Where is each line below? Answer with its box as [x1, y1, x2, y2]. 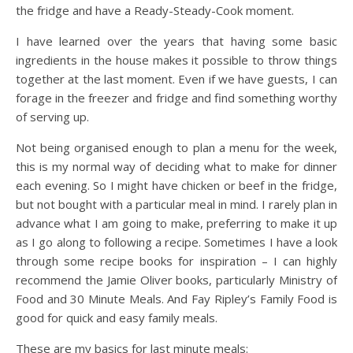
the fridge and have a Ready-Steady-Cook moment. [16, 2, 294, 18]
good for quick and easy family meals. [16, 310, 217, 325]
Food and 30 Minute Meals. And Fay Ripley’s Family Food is [16, 291, 337, 307]
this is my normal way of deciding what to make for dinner [16, 158, 337, 174]
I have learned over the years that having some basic [16, 33, 337, 49]
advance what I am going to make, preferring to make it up [16, 215, 337, 231]
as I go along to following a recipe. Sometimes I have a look [16, 234, 337, 250]
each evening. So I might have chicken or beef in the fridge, [16, 177, 337, 193]
